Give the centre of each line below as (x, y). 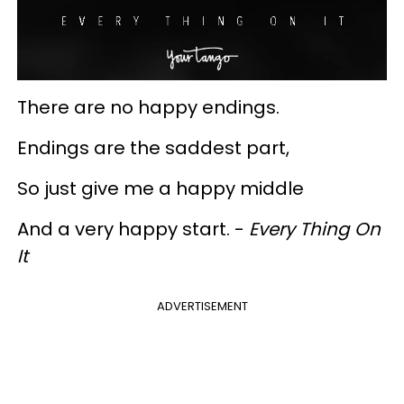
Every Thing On (315, 230)
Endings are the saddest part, (156, 148)
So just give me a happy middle (161, 189)
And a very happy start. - (133, 230)
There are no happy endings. (148, 108)
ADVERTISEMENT (202, 307)
